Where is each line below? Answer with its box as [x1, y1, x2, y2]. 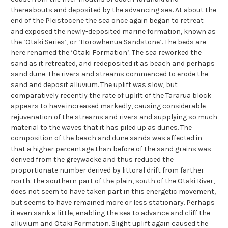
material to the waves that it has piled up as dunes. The [11, 123, 192, 132]
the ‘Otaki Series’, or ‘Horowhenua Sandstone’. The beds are [11, 38, 206, 47]
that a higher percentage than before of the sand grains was [11, 145, 211, 154]
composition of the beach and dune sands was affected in [11, 134, 202, 143]
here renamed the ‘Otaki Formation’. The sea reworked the [11, 48, 202, 58]
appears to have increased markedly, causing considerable [11, 102, 206, 111]
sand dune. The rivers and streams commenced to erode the [11, 70, 208, 79]
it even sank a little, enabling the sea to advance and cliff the [11, 209, 210, 218]
